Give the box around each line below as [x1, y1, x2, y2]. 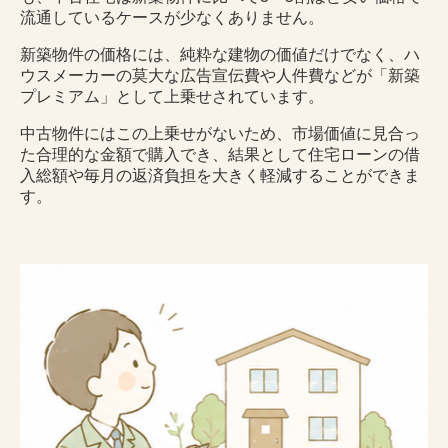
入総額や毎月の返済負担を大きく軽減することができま [20, 167, 420, 185]
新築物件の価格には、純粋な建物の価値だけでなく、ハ [20, 46, 420, 64]
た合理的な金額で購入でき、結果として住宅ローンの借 [20, 146, 420, 164]
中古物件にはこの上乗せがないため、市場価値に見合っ [20, 125, 420, 143]
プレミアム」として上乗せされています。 [20, 88, 324, 106]
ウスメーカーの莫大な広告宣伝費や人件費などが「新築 [20, 67, 420, 85]
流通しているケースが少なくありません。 [20, 9, 324, 27]
